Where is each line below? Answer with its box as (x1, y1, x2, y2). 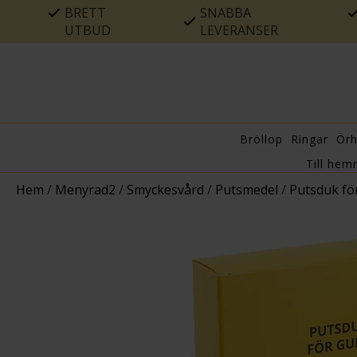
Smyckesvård (127, 181, 204, 199)
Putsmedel (215, 181, 278, 199)
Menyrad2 (55, 181, 116, 199)
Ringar (291, 131, 328, 147)
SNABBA (200, 4, 252, 22)
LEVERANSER (200, 22, 279, 39)
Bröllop (240, 131, 283, 147)
